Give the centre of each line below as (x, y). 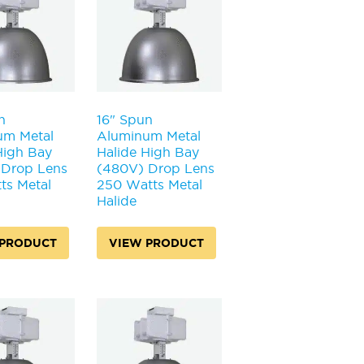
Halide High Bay (147, 152)
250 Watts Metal (149, 184)
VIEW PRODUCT (156, 243)
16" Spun (124, 119)
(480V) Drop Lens (155, 168)
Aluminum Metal (148, 135)
